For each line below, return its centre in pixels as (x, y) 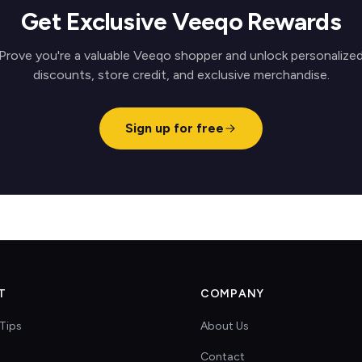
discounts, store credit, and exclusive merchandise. (181, 75)
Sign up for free (175, 128)
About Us (225, 326)
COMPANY (232, 294)
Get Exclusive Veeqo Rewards (181, 21)
